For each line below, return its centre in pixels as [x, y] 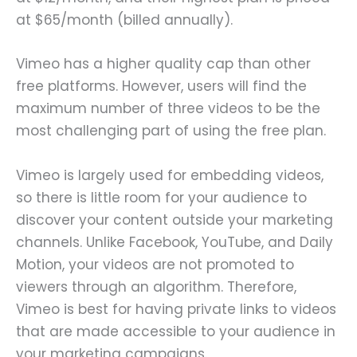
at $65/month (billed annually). [124, 20]
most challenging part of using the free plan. [173, 131]
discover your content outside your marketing [175, 220]
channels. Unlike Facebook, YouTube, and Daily [175, 242]
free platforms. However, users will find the [161, 86]
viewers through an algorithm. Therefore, [156, 286]
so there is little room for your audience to [161, 197]
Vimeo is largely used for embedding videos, [170, 175]
